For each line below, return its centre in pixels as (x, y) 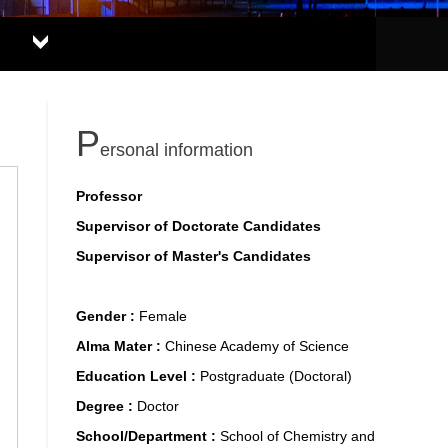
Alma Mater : (120, 346)
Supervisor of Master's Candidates (193, 256)
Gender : (107, 316)
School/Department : (148, 436)
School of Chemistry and (297, 436)
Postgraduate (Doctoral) (276, 376)
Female (163, 316)
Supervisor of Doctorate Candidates (198, 226)
